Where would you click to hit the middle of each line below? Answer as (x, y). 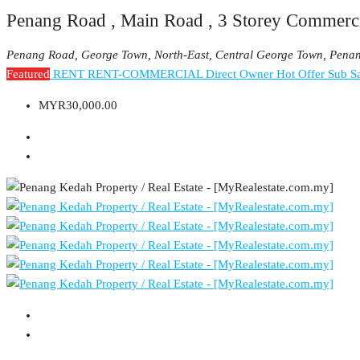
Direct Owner (241, 74)
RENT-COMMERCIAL (147, 74)
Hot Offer (302, 74)
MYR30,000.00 (78, 106)
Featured (28, 74)
